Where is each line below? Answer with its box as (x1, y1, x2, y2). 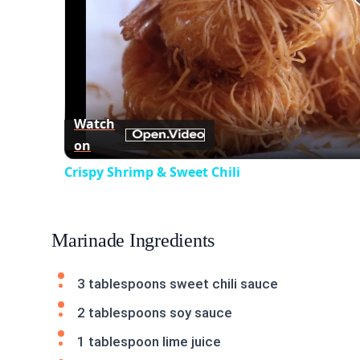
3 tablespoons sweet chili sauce (77, 276, 278, 292)
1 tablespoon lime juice (77, 333, 221, 350)
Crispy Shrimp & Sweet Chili (64, 163, 240, 181)
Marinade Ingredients (51, 230, 215, 251)
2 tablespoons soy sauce (77, 305, 232, 321)
